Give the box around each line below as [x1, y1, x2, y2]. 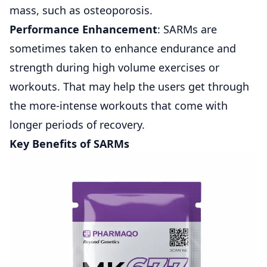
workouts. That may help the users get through [10, 79, 249, 94]
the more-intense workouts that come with [10, 98, 228, 113]
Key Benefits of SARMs [10, 136, 129, 151]
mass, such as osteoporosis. [10, 2, 153, 17]
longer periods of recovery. [10, 117, 145, 132]
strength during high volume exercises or [10, 60, 219, 74]
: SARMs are [157, 21, 217, 36]
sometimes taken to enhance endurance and [10, 41, 236, 55]
